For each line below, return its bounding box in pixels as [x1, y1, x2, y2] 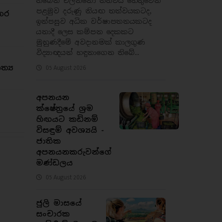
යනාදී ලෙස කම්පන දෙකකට [36, 27, 134, 36]
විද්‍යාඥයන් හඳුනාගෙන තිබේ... [36, 48, 139, 57]
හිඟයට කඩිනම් [36, 114, 98, 124]
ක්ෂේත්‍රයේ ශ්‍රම [36, 103, 93, 113]
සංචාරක [36, 209, 70, 219]
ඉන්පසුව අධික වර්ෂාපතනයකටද [36, 16, 152, 26]
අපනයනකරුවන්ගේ [36, 147, 111, 157]
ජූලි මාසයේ [36, 198, 82, 208]
